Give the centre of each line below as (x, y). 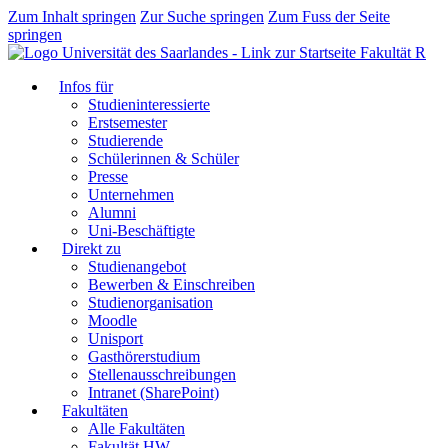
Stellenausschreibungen (162, 374)
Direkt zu (91, 248)
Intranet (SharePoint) (153, 392)
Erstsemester (127, 122)
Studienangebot (137, 266)
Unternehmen (131, 194)
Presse (108, 176)
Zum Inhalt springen (72, 16)
